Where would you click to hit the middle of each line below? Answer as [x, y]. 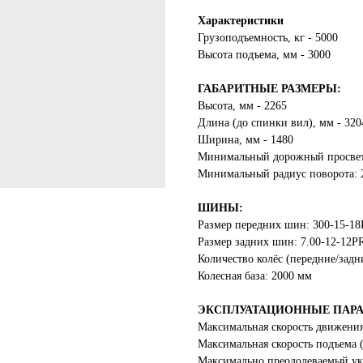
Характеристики [241, 21]
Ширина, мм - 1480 [246, 140]
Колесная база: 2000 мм [255, 276]
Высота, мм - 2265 [242, 106]
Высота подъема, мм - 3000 [264, 55]
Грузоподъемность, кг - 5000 [268, 38]
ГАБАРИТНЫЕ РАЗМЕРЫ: [269, 89]
